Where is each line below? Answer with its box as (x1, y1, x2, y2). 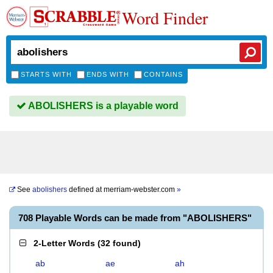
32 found (101, 238, 138, 248)
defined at (67, 185, 104, 194)
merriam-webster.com (104, 185, 177, 194)
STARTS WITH (21, 71, 72, 78)
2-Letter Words (34, 238, 95, 248)
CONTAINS (144, 71, 183, 78)
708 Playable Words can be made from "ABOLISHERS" (18, 213, 252, 223)
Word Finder (122, 6, 208, 29)
